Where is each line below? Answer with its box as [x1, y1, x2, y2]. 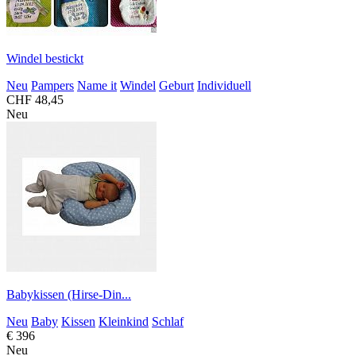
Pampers [31, 78, 74, 92]
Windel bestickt [6, 51, 83, 65]
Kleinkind [99, 314, 149, 328]
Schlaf [152, 314, 184, 328]
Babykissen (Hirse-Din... [6, 287, 131, 301]
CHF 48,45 [6, 92, 64, 106]
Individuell [197, 78, 251, 92]
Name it [77, 78, 117, 92]
